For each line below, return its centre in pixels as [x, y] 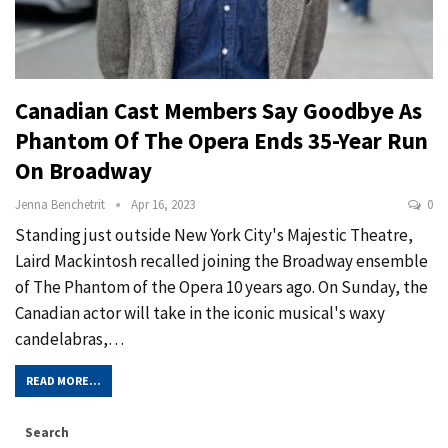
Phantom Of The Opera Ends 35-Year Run [221, 141]
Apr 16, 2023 [163, 205]
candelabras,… [69, 339]
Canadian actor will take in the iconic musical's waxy [200, 313]
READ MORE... [63, 381]
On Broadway [83, 171]
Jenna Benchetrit [61, 205]
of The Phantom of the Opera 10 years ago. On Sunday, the [221, 287]
